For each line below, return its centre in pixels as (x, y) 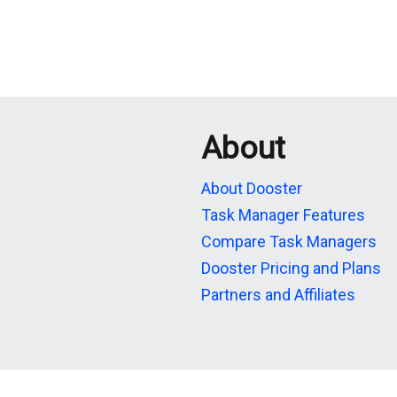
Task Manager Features (283, 215)
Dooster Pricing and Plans (291, 268)
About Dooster (252, 188)
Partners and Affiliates (278, 295)
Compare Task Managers (289, 241)
